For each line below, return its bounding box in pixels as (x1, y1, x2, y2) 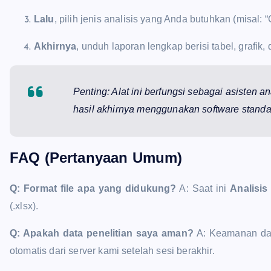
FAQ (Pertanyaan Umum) (10, 149, 183, 166)
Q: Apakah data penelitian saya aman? (10, 227, 194, 238)
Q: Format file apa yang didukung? (10, 183, 177, 194)
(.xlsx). (10, 200, 39, 211)
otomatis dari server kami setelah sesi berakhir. (10, 245, 215, 256)
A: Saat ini (176, 183, 230, 194)
